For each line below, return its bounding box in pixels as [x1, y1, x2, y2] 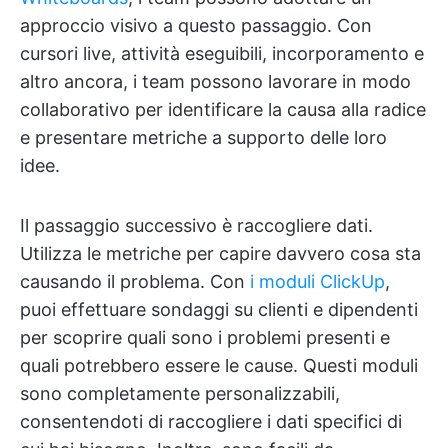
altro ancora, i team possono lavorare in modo [20, 71, 411, 93]
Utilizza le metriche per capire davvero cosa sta [20, 243, 421, 265]
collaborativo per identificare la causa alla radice [20, 99, 426, 121]
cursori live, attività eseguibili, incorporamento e [20, 43, 424, 65]
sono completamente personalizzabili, [20, 383, 340, 405]
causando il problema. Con [20, 271, 250, 293]
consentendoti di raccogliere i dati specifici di [20, 411, 402, 433]
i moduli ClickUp [250, 271, 385, 293]
